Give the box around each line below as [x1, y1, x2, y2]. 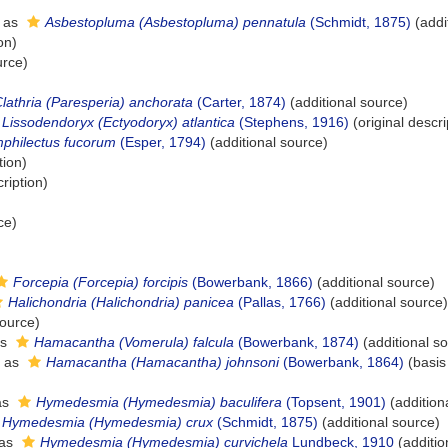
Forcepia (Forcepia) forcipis [13, 274, 188, 290]
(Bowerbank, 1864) [279, 354, 404, 370]
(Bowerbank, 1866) [188, 274, 313, 290]
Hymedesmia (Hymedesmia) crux [2, 414, 213, 430]
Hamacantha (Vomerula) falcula [34, 334, 234, 350]
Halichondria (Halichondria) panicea [8, 294, 234, 310]
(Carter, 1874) [193, 94, 286, 110]
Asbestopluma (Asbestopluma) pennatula [45, 14, 306, 30]
